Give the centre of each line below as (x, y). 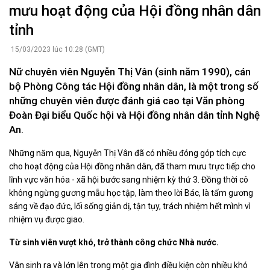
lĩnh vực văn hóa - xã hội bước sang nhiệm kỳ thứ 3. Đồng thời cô (129, 180)
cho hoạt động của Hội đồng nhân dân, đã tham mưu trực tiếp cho (132, 167)
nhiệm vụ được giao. (47, 220)
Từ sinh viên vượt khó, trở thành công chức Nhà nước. (114, 243)
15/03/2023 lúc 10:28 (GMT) (57, 50)
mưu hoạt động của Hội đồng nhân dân (135, 11)
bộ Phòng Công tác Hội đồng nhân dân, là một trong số (134, 86)
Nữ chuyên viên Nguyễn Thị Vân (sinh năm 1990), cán (130, 72)
